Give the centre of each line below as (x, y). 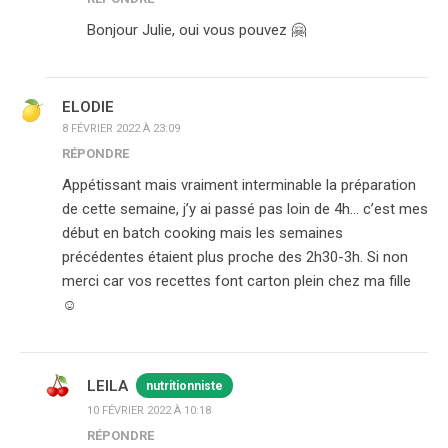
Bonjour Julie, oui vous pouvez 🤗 (196, 30)
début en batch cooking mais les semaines (202, 233)
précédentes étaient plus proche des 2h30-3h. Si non (235, 257)
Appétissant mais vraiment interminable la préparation (239, 185)
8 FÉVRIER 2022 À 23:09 (121, 128)
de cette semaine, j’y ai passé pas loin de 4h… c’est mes (245, 209)
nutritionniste (184, 386)
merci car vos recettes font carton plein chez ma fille (236, 281)
